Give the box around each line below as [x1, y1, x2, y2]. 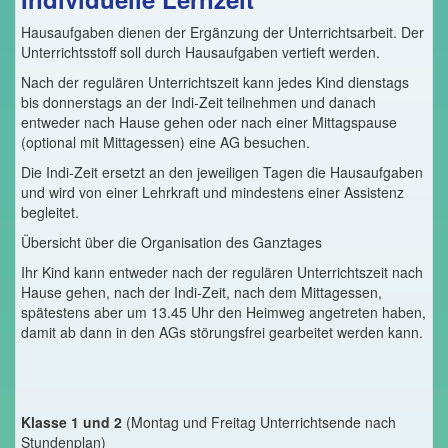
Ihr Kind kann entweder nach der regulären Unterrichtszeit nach [21, 261, 423, 282]
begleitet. [21, 201, 79, 222]
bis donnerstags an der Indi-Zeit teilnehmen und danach [21, 91, 376, 112]
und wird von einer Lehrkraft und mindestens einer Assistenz [21, 181, 404, 202]
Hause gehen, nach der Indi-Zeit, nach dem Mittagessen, [21, 281, 382, 302]
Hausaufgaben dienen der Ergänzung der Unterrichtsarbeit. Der [21, 21, 424, 42]
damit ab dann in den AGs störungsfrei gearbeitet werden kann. [21, 321, 423, 342]
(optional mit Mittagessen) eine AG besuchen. [21, 131, 310, 152]
